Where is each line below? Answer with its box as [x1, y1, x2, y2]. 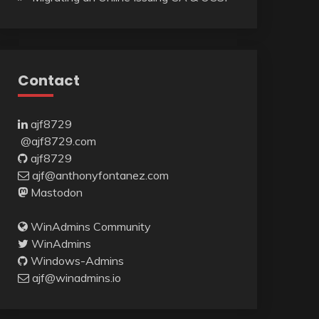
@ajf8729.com [20, 134, 96, 149]
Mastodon [30, 185, 83, 200]
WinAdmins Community [30, 219, 151, 234]
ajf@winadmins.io [31, 271, 121, 286]
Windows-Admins [30, 253, 124, 268]
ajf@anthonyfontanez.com [31, 168, 169, 183]
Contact [17, 70, 80, 91]
